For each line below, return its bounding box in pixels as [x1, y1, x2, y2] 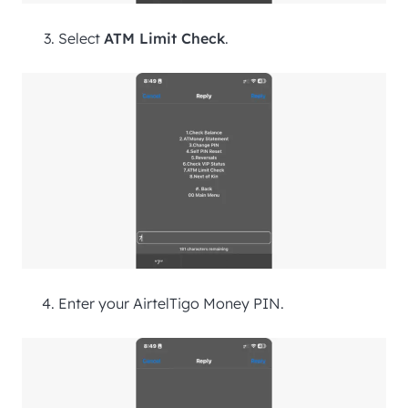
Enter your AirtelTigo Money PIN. [58, 294, 284, 313]
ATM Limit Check [104, 29, 225, 48]
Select [58, 29, 104, 48]
